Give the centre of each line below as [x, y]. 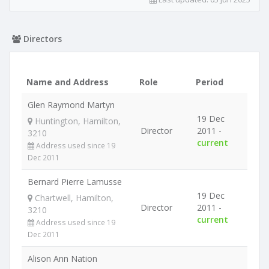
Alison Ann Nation [62, 258]
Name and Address [68, 82]
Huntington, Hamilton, [77, 121]
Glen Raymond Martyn [71, 105]
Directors [41, 39]
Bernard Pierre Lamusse [75, 182]
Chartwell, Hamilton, [73, 198]
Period [210, 82]
